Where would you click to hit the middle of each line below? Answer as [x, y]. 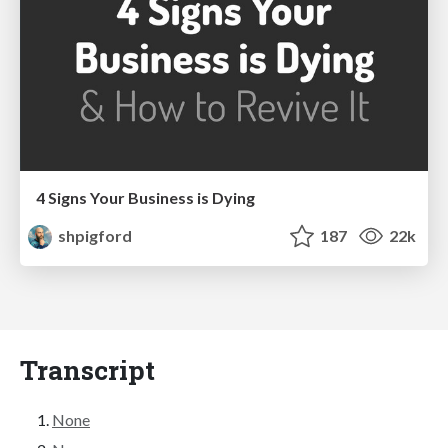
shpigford [94, 236]
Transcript [87, 369]
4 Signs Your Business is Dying [145, 198]
